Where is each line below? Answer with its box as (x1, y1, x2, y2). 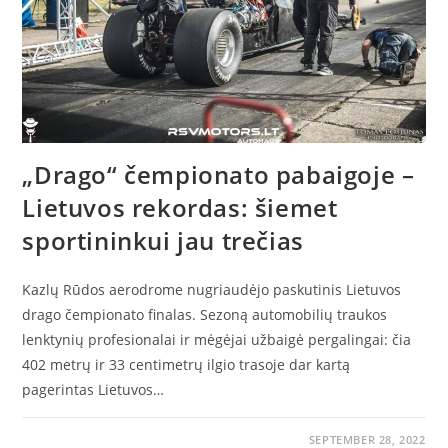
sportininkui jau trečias (22, 224, 304, 258)
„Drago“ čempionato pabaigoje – (22, 158, 415, 192)
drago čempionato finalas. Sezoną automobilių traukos (22, 305, 388, 325)
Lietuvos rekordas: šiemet (22, 191, 338, 225)
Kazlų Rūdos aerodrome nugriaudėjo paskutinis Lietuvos (22, 280, 402, 300)
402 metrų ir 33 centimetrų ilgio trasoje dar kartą (22, 355, 351, 375)
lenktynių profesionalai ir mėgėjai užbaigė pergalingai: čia (22, 330, 412, 350)
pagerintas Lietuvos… (22, 380, 165, 400)
